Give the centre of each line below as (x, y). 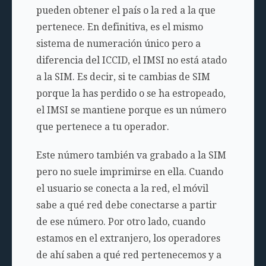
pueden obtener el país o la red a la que (126, 11)
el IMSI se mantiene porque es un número (131, 110)
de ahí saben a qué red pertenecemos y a (129, 255)
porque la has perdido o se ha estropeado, (131, 94)
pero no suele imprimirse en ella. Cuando (129, 172)
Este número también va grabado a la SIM (131, 156)
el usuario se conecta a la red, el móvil (122, 189)
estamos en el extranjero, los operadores (128, 239)
